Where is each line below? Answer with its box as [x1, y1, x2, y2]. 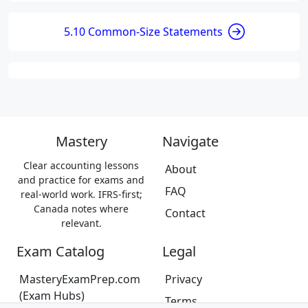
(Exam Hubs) [19, 288, 85, 303]
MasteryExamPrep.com [19, 272, 140, 287]
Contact [165, 206, 206, 221]
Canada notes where [34, 202, 129, 215]
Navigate [162, 132, 219, 151]
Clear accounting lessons [23, 159, 139, 172]
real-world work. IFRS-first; [20, 188, 142, 201]
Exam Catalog [16, 242, 104, 261]
